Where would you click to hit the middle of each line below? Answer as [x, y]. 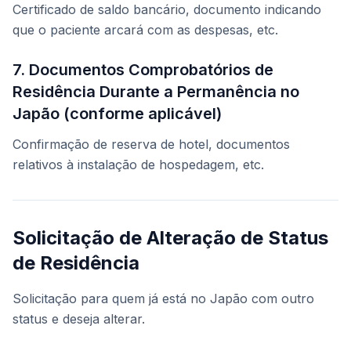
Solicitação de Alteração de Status [170, 238]
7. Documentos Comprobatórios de [143, 70]
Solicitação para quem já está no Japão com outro [163, 299]
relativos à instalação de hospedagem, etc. [138, 165]
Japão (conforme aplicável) [117, 114]
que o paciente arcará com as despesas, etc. [145, 30]
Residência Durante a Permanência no [156, 92]
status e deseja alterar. [79, 319]
